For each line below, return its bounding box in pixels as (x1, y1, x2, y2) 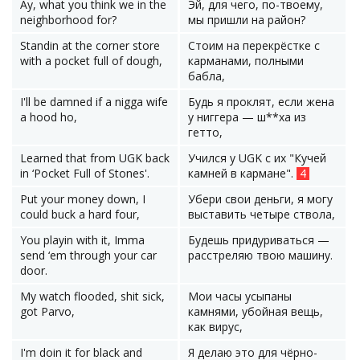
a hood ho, (20, 109, 77, 125)
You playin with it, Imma (20, 232, 145, 247)
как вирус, (188, 319, 243, 334)
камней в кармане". (188, 166, 297, 181)
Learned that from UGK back (20, 150, 170, 166)
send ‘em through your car (20, 247, 157, 263)
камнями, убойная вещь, (188, 304, 323, 319)
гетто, (188, 125, 223, 140)
